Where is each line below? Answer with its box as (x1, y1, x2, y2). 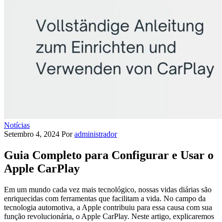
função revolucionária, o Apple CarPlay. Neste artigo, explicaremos (4, 212, 214, 221)
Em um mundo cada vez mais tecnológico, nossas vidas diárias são (4, 185, 212, 194)
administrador (74, 130, 117, 138)
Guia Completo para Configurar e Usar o (4, 148, 214, 162)
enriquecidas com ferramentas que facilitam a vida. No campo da (4, 194, 206, 203)
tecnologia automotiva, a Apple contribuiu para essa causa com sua (4, 203, 212, 212)
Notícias (4, 121, 30, 129)
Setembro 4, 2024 (4, 130, 61, 138)
